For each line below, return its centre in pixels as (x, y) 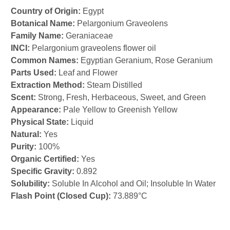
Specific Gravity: (43, 171)
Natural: (26, 134)
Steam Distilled (113, 85)
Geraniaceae (88, 35)
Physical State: (40, 122)
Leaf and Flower (87, 72)
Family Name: (37, 35)
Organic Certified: (45, 159)
